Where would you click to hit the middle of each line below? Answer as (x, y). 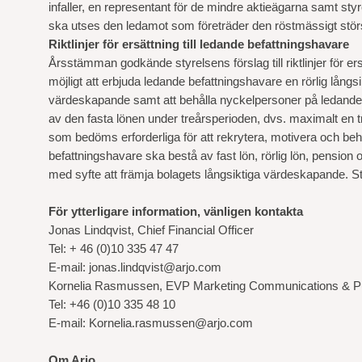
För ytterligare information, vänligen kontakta (176, 211)
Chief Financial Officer (196, 230)
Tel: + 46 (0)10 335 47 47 (115, 248)
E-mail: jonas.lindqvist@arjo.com (137, 267)
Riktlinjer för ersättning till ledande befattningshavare (199, 44)
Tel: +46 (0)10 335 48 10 (112, 304)
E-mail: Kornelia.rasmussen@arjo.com (151, 323)
